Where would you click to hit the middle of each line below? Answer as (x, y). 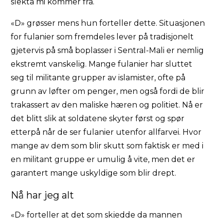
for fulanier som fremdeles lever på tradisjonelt (102, 36)
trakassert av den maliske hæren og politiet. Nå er (107, 105)
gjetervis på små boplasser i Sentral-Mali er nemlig (108, 50)
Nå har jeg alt (43, 195)
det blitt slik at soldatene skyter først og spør (98, 118)
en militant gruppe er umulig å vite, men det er (103, 159)
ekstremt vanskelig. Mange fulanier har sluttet (102, 64)
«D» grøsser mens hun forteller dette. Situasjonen (108, 23)
